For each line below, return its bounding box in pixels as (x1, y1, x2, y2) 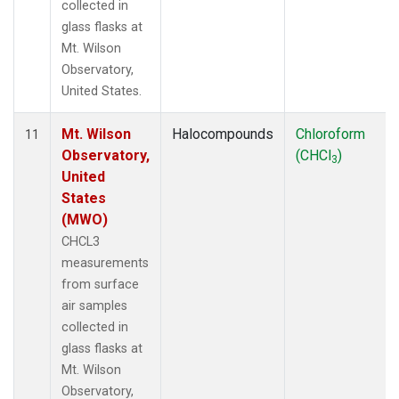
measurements (61, 255, 149, 271)
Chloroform (296, 125, 365, 142)
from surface (61, 276, 139, 292)
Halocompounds (172, 125, 273, 142)
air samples (61, 297, 127, 313)
